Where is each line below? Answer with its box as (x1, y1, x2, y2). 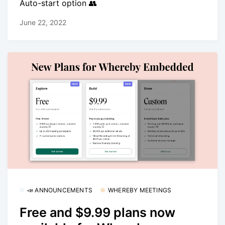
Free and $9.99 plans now (20, 204, 175, 220)
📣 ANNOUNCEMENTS (27, 186, 92, 194)
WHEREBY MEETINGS (108, 186, 172, 194)
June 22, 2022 (20, 18, 66, 27)
